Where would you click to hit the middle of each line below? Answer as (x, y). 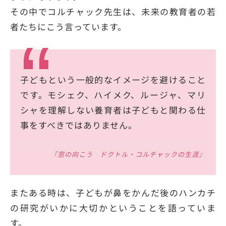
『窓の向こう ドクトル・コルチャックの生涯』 (128, 154)
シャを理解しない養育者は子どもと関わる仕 (113, 110)
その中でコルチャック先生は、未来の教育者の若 (113, 12)
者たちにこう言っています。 (68, 27)
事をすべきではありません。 (79, 125)
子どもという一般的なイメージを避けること (113, 80)
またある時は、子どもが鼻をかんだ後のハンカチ (113, 193)
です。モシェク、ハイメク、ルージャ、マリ (113, 95)
